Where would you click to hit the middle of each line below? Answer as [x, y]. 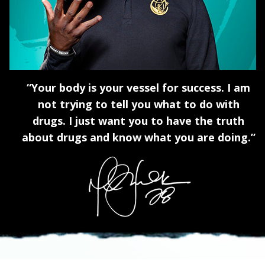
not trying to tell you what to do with [138, 104]
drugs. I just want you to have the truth [138, 121]
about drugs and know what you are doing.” [138, 137]
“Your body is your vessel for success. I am [138, 88]
